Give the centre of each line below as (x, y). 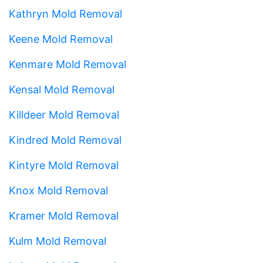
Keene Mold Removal (61, 39)
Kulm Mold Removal (58, 241)
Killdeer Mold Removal (64, 114)
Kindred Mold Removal (65, 140)
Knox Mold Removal (58, 190)
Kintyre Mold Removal (64, 165)
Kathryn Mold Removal (65, 14)
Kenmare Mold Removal (68, 64)
